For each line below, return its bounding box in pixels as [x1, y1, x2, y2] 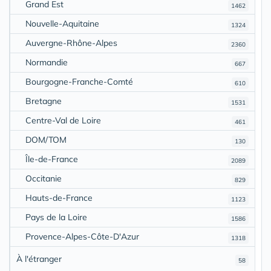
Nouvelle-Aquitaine [25, 18, 99, 29]
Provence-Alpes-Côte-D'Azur [25, 230, 139, 242]
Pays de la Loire [25, 211, 87, 223]
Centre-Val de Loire [25, 114, 101, 126]
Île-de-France [25, 153, 78, 165]
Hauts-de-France [25, 192, 93, 203]
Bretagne [25, 95, 62, 106]
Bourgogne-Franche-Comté [25, 76, 133, 87]
